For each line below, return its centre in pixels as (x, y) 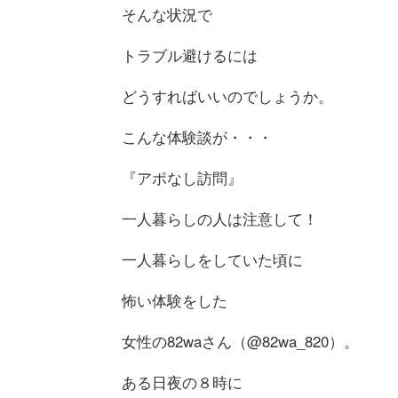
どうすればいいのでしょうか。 (227, 96)
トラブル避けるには (189, 55)
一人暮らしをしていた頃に (212, 259)
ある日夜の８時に (182, 382)
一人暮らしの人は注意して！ (219, 218)
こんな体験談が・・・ (197, 136)
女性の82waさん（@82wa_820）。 (240, 341)
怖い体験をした (174, 300)
